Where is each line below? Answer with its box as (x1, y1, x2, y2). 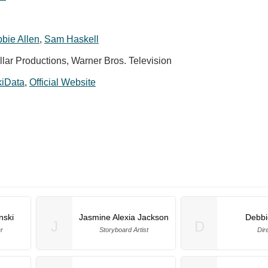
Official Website (29, 77, 96, 87)
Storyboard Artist (99, 226, 148, 233)
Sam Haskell (44, 33, 99, 44)
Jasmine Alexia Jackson (79, 212, 169, 222)
